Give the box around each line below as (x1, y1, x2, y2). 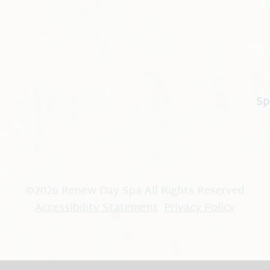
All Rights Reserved (145, 181, 245, 202)
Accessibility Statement (35, 198, 158, 219)
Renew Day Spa (61, 181, 142, 202)
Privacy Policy (164, 198, 235, 219)
